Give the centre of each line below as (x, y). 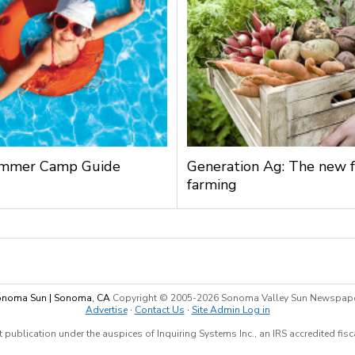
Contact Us (159, 309)
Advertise (106, 309)
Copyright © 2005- (154, 298)
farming (212, 184)
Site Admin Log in (231, 309)
